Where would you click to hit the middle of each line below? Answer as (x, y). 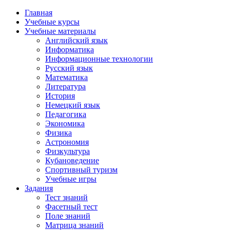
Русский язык (69, 68)
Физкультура (68, 151)
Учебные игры (71, 179)
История (60, 96)
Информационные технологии (99, 59)
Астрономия (67, 142)
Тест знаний (66, 197)
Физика (59, 133)
